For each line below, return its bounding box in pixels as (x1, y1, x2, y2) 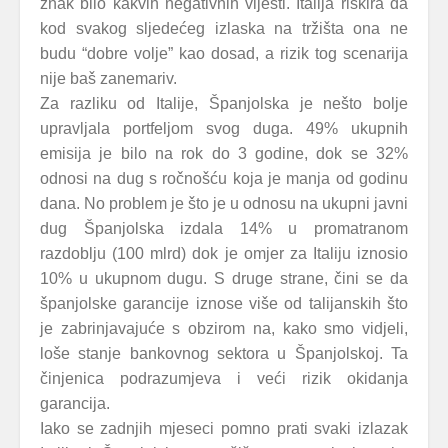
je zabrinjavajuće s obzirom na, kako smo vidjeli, (40, 320, 408, 337)
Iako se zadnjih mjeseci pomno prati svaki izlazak (40, 420, 408, 437)
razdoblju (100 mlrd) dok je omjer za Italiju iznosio (40, 245, 408, 262)
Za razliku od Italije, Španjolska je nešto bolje (40, 95, 408, 112)
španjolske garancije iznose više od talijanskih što (40, 295, 408, 312)
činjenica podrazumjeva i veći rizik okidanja (40, 370, 408, 387)
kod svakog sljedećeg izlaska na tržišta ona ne (40, 20, 408, 37)
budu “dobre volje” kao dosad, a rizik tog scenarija (40, 45, 408, 62)
